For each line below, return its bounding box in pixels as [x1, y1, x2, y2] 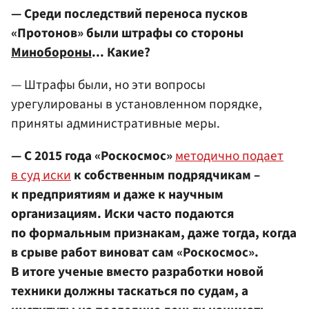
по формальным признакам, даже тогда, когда [11, 223, 297, 243]
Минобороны [11, 42, 92, 62]
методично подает [175, 146, 283, 166]
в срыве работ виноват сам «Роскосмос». [11, 243, 259, 263]
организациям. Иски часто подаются [11, 204, 234, 224]
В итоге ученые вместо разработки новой [11, 262, 263, 282]
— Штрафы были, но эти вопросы [11, 74, 206, 94]
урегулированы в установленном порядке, [11, 94, 262, 114]
